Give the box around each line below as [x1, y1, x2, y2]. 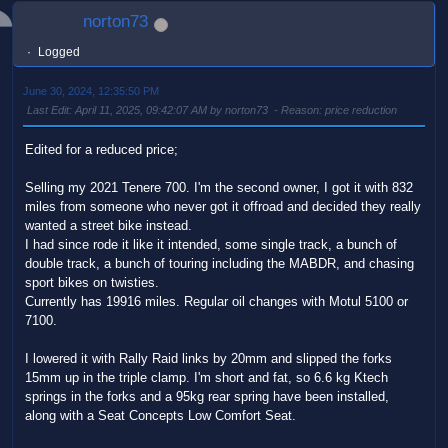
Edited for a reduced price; [25, 141, 178, 157]
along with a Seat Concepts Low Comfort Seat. [25, 407, 296, 423]
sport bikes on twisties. [25, 274, 159, 290]
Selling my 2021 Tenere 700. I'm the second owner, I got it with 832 [25, 179, 413, 195]
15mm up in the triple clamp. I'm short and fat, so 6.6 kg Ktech [25, 369, 388, 385]
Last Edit [27, 103, 69, 116]
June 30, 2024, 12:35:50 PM [23, 84, 159, 97]
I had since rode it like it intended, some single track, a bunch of [25, 236, 397, 252]
